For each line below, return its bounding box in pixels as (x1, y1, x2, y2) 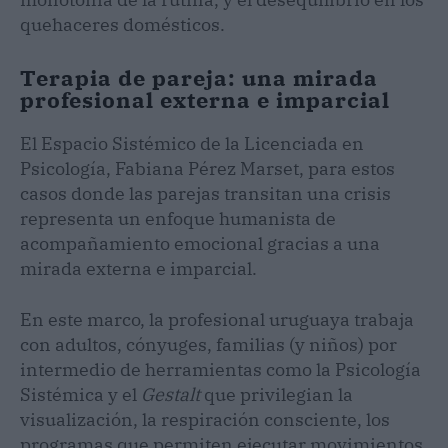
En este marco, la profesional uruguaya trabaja (20, 307, 414, 331)
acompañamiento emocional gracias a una (20, 231, 380, 255)
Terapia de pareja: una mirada (20, 62, 378, 92)
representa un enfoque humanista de (20, 206, 336, 230)
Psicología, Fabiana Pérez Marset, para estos (20, 156, 395, 180)
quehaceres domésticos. (20, 12, 225, 36)
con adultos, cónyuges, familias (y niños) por (20, 332, 397, 356)
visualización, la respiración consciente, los (20, 407, 390, 431)
